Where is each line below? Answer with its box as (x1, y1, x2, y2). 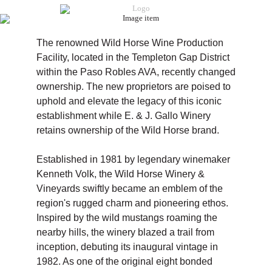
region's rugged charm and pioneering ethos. (36, 198, 228, 208)
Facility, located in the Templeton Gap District (36, 52, 229, 63)
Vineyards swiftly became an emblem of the (36, 183, 223, 194)
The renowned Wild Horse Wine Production (36, 38, 223, 48)
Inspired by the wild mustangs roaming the (36, 212, 217, 223)
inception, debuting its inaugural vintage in (36, 242, 218, 252)
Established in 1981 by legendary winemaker (36, 154, 230, 165)
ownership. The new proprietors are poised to (36, 81, 231, 92)
